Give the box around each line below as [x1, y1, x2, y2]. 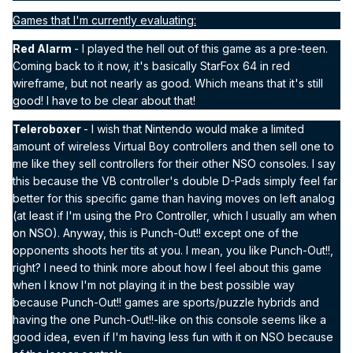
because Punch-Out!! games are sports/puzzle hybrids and [13, 295, 319, 309]
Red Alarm [13, 41, 74, 55]
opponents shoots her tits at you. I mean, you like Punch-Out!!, [13, 243, 333, 257]
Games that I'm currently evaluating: [13, 13, 196, 27]
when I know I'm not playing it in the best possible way [13, 277, 295, 292]
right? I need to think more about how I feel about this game [13, 260, 321, 274]
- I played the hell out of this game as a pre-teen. [74, 41, 328, 55]
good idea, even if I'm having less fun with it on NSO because [13, 329, 333, 344]
